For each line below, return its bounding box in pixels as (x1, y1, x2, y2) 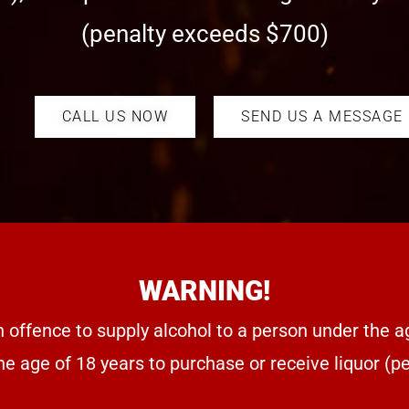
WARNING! (139, 275, 270, 308)
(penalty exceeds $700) (80, 20, 329, 48)
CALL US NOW (61, 107, 168, 125)
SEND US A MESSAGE (241, 107, 404, 125)
